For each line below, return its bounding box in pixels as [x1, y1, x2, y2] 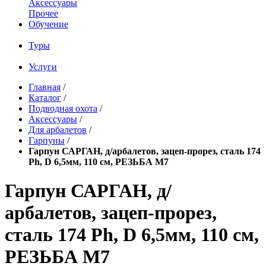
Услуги [28, 62, 57, 72]
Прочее [28, 8, 58, 18]
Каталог [28, 93, 61, 103]
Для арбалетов [28, 125, 87, 135]
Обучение [28, 19, 68, 29]
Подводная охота [28, 103, 97, 113]
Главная [28, 82, 61, 92]
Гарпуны [28, 135, 65, 145]
